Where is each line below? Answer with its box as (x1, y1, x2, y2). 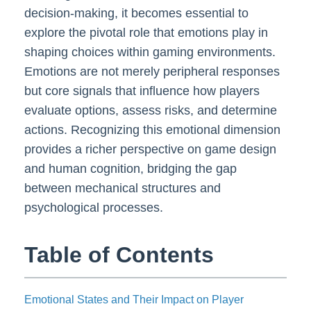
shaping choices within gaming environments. (24, 45, 276, 60)
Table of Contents (24, 242, 214, 268)
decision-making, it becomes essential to (24, 6, 249, 21)
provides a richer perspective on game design (24, 142, 276, 157)
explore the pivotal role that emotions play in (24, 26, 268, 40)
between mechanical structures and (24, 181, 221, 196)
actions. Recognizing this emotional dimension (24, 123, 280, 137)
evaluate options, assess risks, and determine (24, 103, 277, 118)
